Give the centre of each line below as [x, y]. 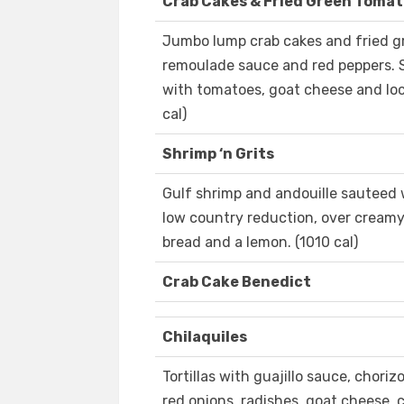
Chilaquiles [205, 337]
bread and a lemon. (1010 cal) [260, 243]
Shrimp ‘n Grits [218, 154]
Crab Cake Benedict [237, 282]
